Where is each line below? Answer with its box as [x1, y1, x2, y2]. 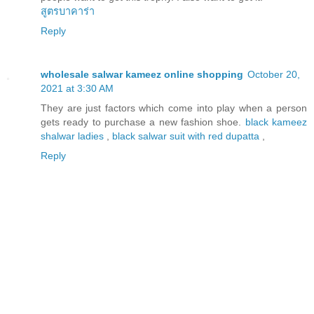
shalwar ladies [41, 130, 104, 142]
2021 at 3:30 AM [41, 82, 114, 94]
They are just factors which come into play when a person [41, 102, 307, 114]
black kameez [245, 116, 308, 128]
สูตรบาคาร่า [41, 5, 95, 17]
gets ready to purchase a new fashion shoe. [41, 116, 245, 128]
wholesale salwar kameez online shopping [41, 68, 243, 80]
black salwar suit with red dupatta [112, 130, 259, 142]
